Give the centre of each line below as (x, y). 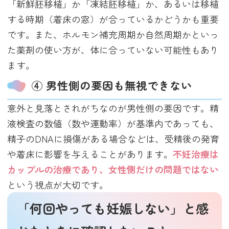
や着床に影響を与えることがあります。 (90, 154)
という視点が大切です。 (58, 184)
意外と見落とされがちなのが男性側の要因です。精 (113, 108)
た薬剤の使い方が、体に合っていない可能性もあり (113, 49)
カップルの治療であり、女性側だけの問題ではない (113, 169)
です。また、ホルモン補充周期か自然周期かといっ (113, 34)
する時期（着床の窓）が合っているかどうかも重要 (113, 19)
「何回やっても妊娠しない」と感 (113, 208)
